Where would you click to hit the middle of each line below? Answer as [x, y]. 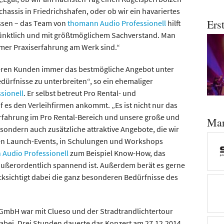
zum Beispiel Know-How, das [117, 153]
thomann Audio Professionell [116, 23]
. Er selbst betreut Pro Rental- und [80, 93]
